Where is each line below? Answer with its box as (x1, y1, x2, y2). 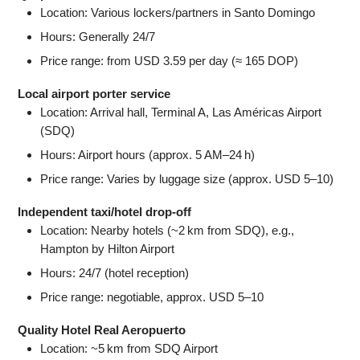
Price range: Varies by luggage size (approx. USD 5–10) (40, 171, 334, 186)
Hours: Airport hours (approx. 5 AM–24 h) (40, 147, 256, 162)
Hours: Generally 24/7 (40, 29, 156, 43)
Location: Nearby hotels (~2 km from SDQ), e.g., (40, 223, 295, 237)
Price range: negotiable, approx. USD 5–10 (40, 289, 264, 304)
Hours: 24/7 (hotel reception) (40, 265, 190, 280)
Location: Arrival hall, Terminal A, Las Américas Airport (40, 104, 322, 119)
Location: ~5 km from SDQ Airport (40, 341, 219, 355)
